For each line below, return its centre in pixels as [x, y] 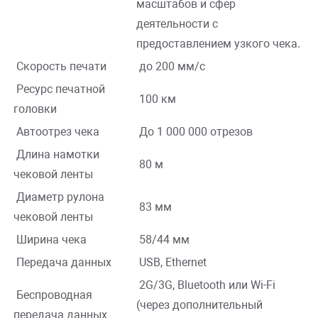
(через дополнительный [199, 305]
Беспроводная [53, 295]
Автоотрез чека [56, 132]
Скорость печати [60, 67]
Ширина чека [50, 240]
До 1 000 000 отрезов [194, 132]
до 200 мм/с [171, 67]
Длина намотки [56, 155]
